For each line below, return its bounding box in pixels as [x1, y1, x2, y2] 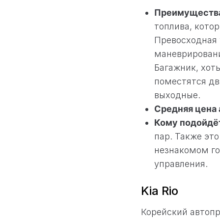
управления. [154, 158, 208, 169]
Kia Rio [141, 183, 178, 198]
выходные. [154, 89, 200, 100]
